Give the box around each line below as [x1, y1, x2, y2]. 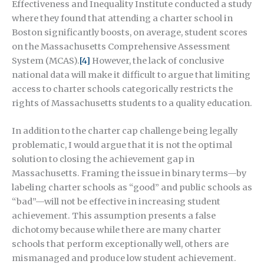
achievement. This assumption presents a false [12, 210, 216, 222]
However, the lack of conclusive [90, 55, 224, 66]
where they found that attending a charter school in [12, 12, 233, 24]
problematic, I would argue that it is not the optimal [12, 140, 232, 151]
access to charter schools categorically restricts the [12, 83, 233, 94]
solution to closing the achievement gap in [12, 154, 194, 165]
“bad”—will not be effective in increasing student [12, 196, 220, 207]
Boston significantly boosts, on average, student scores [12, 27, 247, 38]
